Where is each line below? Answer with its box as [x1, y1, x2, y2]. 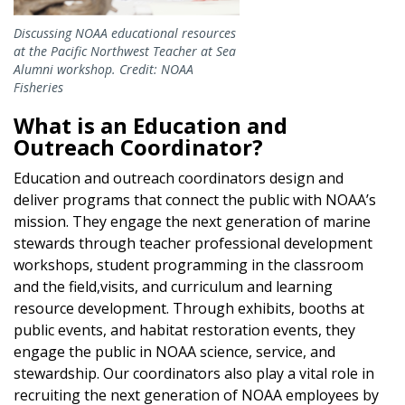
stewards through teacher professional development [14, 232, 372, 253]
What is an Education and [14, 109, 287, 140]
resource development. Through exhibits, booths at [14, 297, 364, 318]
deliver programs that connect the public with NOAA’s [14, 189, 376, 210]
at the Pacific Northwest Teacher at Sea [14, 42, 236, 60]
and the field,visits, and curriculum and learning [14, 276, 333, 297]
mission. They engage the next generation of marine [14, 211, 371, 231]
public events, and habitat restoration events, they [14, 319, 355, 340]
